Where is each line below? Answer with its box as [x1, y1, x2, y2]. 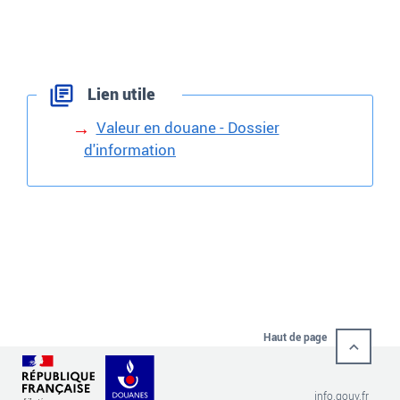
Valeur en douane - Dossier [96, 117, 279, 138]
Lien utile [84, 83, 156, 105]
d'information [84, 139, 176, 161]
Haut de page [262, 329, 327, 345]
